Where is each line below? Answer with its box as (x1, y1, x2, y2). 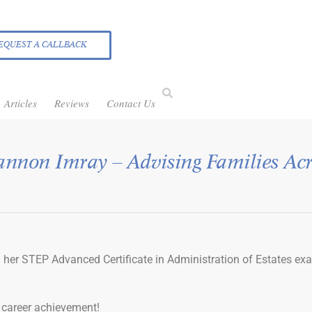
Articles (4, 96, 37, 110)
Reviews (54, 96, 89, 110)
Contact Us (107, 96, 155, 110)
